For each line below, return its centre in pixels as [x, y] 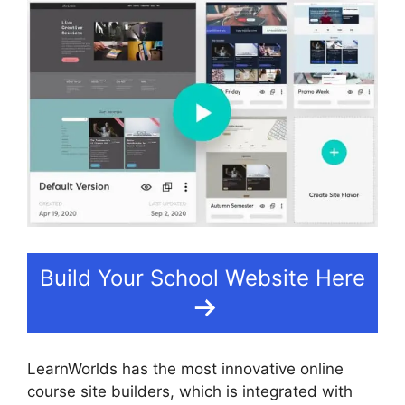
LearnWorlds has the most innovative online [185, 369]
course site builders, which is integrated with [190, 392]
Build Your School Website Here [202, 278]
